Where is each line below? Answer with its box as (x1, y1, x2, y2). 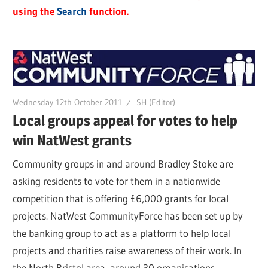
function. (87, 5, 129, 18)
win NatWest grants (13, 131, 132, 149)
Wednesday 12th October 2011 (13, 97, 123, 108)
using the (13, 5, 57, 18)
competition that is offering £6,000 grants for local (13, 192, 229, 205)
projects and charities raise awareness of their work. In (13, 244, 242, 257)
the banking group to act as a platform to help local (13, 227, 232, 240)
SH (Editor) (136, 97, 176, 108)
